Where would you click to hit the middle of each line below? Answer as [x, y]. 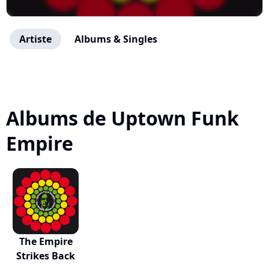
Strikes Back [46, 256]
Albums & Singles [116, 39]
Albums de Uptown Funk [122, 118]
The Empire [46, 241]
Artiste [35, 39]
